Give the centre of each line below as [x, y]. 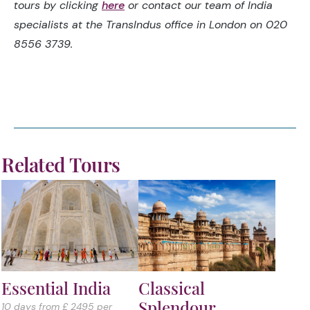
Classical [172, 288]
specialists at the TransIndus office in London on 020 [151, 24]
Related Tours [61, 164]
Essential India [56, 288]
